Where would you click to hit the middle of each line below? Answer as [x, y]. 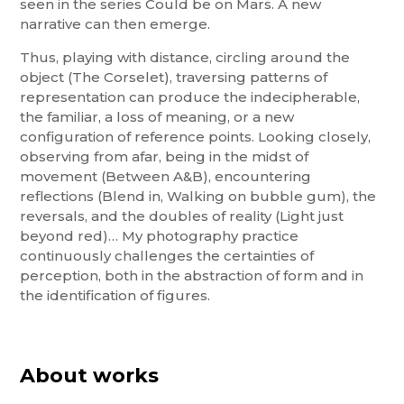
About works [90, 376]
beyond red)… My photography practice [160, 236]
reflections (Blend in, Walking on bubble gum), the [198, 197]
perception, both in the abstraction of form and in [192, 276]
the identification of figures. [115, 296]
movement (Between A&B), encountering [166, 177]
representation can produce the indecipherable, [190, 97]
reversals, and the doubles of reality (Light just [182, 216]
